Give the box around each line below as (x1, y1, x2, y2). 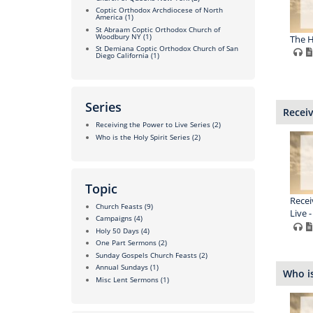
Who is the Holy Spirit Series (96, 131, 190, 142)
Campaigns (96, 213, 132, 224)
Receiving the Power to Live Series (96, 119, 210, 130)
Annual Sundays (96, 262, 148, 272)
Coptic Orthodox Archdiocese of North (96, 5, 223, 15)
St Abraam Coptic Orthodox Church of (96, 24, 220, 34)
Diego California (96, 50, 149, 61)
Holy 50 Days (96, 225, 139, 235)
